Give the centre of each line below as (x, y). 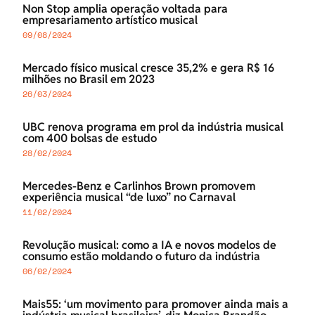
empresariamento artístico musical (110, 20)
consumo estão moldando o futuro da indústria (141, 257)
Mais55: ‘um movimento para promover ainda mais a (155, 304)
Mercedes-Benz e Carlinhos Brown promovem (139, 186)
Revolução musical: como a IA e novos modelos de (149, 245)
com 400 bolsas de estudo (90, 139)
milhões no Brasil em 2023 (89, 79)
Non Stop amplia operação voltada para (125, 9)
